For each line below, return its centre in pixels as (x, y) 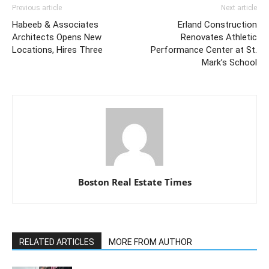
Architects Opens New (57, 37)
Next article (239, 8)
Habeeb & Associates (55, 24)
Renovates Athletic (219, 37)
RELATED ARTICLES (57, 242)
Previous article (37, 8)
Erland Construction (217, 24)
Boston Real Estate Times (134, 182)
